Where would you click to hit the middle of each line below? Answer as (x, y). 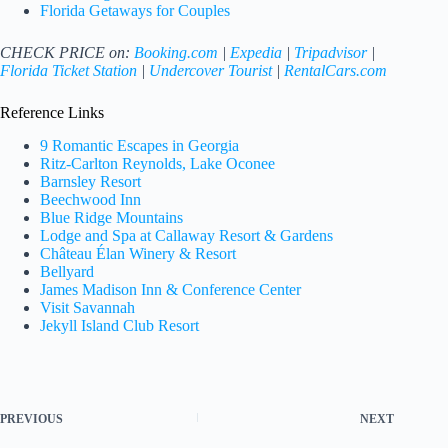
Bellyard (67, 271)
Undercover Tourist (210, 71)
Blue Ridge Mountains (111, 217)
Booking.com (176, 53)
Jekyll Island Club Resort (119, 325)
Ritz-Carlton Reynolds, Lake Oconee (157, 163)
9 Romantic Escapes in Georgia (139, 145)
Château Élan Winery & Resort (138, 253)
